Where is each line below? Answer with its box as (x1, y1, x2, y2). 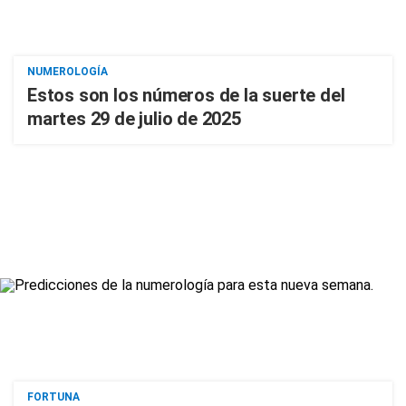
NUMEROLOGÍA (27, 65, 108, 78)
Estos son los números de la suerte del (27, 84, 345, 106)
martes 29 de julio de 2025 (27, 108, 241, 130)
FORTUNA (27, 391, 80, 403)
